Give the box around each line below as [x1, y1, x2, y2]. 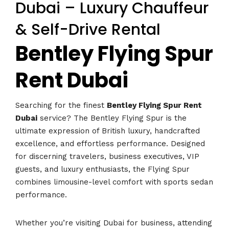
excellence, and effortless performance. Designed [15, 139, 205, 148]
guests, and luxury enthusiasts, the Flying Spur [15, 164, 190, 174]
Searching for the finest [15, 100, 107, 110]
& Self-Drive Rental [15, 19, 161, 41]
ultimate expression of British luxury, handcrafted [15, 126, 200, 135]
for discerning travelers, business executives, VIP [15, 151, 199, 161]
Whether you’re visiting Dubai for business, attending [15, 218, 212, 227]
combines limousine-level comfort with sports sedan [15, 177, 213, 187]
